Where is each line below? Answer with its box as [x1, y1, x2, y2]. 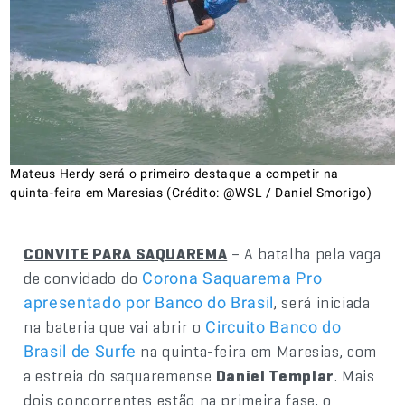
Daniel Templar [215, 364, 334, 386]
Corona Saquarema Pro [142, 268, 323, 287]
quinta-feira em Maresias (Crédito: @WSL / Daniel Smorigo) [10, 184, 372, 200]
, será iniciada [274, 291, 371, 313]
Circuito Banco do [205, 316, 342, 336]
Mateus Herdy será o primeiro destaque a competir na [10, 165, 339, 181]
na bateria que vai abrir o [24, 316, 206, 337]
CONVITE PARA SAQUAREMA [24, 242, 228, 264]
